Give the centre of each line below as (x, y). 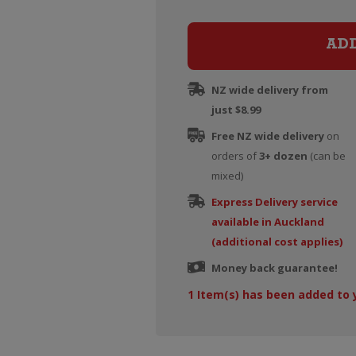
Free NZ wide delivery (267, 136)
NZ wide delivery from (269, 90)
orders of (235, 156)
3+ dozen (283, 156)
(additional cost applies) (277, 242)
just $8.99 (236, 110)
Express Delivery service (274, 202)
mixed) (227, 176)
